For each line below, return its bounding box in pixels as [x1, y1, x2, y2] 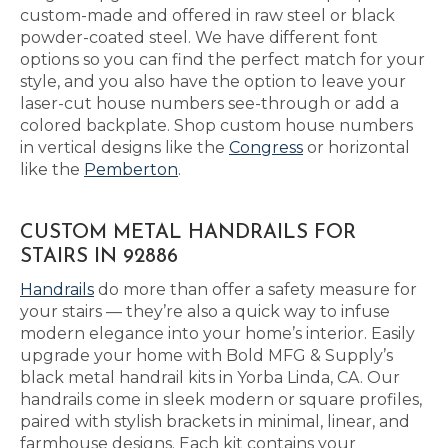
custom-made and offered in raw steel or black [20, 6, 395, 25]
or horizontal [303, 138, 410, 157]
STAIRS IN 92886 [20, 247, 178, 267]
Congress [229, 138, 303, 157]
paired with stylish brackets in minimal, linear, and [20, 412, 410, 431]
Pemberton [84, 160, 178, 179]
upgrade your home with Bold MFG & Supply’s [20, 346, 393, 365]
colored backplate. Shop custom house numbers [20, 116, 413, 135]
